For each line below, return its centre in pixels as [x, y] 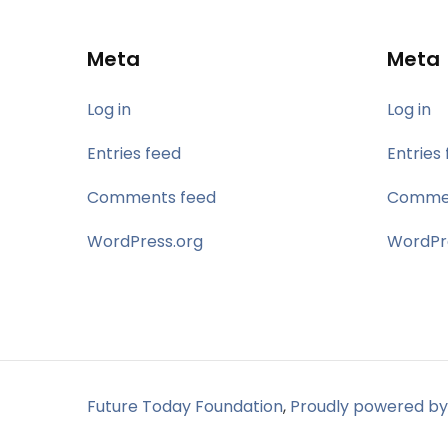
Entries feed [134, 153]
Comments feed [151, 197]
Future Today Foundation [185, 406]
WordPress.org [145, 241]
